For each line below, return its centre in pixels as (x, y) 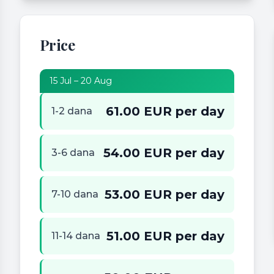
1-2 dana (72, 111)
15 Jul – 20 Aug (81, 81)
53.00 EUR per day (165, 194)
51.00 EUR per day (165, 236)
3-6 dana (73, 152)
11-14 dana (76, 235)
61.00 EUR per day (165, 111)
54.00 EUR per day (164, 153)
